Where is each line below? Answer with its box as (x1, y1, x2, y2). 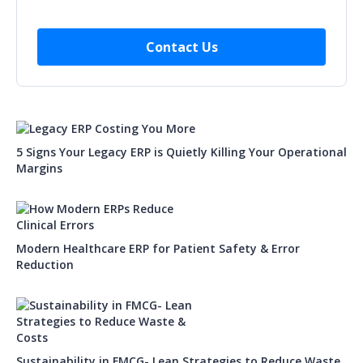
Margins (16, 160, 62, 176)
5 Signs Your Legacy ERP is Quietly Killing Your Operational (16, 143, 347, 160)
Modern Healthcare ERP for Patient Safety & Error (16, 240, 300, 256)
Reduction (16, 256, 77, 272)
